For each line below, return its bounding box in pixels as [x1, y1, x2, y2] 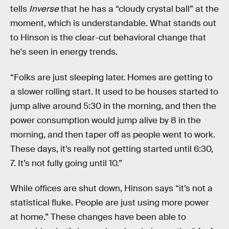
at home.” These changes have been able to [10, 212, 186, 223]
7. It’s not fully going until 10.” [10, 157, 122, 169]
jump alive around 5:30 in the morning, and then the [10, 100, 216, 111]
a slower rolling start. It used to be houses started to [10, 86, 218, 97]
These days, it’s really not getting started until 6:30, [10, 143, 213, 154]
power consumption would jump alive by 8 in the [10, 114, 201, 126]
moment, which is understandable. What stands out [10, 17, 216, 29]
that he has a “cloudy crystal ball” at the [59, 3, 219, 14]
